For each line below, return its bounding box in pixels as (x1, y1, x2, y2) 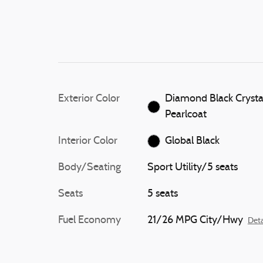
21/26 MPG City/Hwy (147, 215, 243, 226)
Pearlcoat (165, 109, 207, 120)
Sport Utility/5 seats (147, 162, 238, 173)
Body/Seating (58, 162, 121, 173)
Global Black (165, 136, 220, 147)
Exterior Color (58, 93, 120, 104)
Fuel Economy (58, 215, 121, 226)
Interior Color (58, 136, 117, 147)
